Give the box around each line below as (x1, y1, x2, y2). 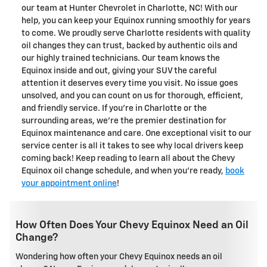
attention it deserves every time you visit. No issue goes (21, 79, 238, 88)
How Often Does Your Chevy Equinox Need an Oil (15, 220, 249, 231)
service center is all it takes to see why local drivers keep (21, 141, 243, 150)
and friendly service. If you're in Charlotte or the (21, 104, 207, 113)
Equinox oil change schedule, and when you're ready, (21, 166, 225, 175)
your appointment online (21, 179, 117, 188)
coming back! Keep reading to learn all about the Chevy (21, 154, 235, 163)
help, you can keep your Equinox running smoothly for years (21, 16, 250, 25)
